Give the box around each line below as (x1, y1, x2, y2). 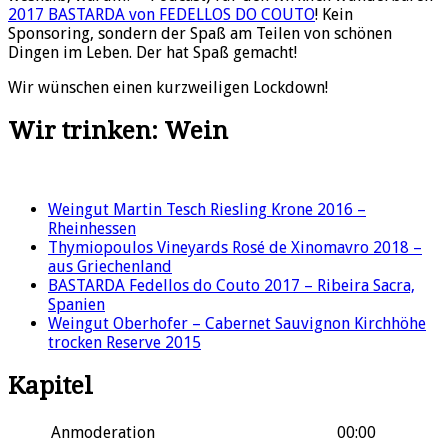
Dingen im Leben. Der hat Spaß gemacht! (8, 43, 297, 63)
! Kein (315, 5, 353, 25)
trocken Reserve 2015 (48, 333, 201, 352)
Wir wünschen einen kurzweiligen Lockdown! (8, 78, 328, 98)
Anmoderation (51, 422, 155, 442)
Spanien (48, 295, 105, 314)
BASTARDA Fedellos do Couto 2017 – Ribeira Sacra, (48, 276, 415, 295)
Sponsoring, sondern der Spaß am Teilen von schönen (8, 24, 392, 44)
